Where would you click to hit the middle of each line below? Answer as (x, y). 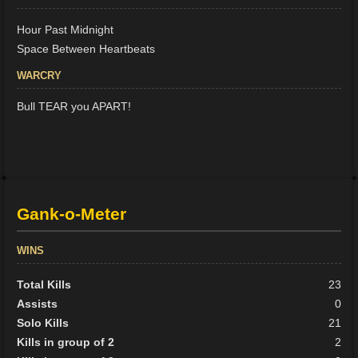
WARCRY (40, 75)
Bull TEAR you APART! (74, 106)
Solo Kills (43, 323)
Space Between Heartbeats (86, 48)
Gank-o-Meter (72, 214)
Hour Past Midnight (66, 29)
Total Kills (44, 285)
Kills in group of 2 (66, 342)
